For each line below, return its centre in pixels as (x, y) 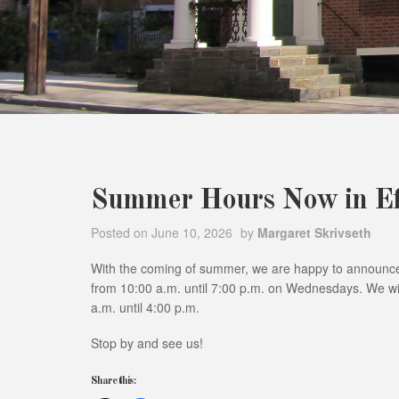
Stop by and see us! (147, 343)
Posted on (121, 233)
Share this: (113, 382)
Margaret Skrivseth (314, 233)
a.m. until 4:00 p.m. (145, 308)
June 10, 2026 (192, 233)
